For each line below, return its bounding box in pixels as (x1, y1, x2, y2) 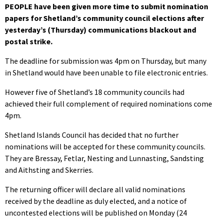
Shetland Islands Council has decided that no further (5, 129, 179, 140)
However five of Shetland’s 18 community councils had (5, 87, 184, 97)
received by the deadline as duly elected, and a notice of (5, 196, 187, 206)
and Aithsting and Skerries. (5, 164, 93, 175)
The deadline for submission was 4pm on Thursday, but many (5, 55, 206, 66)
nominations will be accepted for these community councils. (5, 141, 205, 151)
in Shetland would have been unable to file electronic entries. (5, 67, 208, 77)
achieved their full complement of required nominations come (5, 98, 212, 109)
